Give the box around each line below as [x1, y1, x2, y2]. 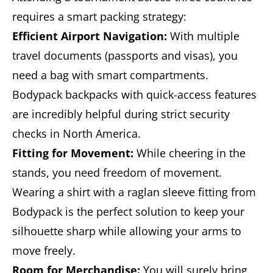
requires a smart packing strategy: [12, 9, 186, 24]
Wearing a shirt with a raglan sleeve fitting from [12, 184, 256, 199]
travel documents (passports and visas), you [12, 48, 238, 63]
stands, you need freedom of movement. [12, 165, 222, 180]
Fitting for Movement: [12, 145, 133, 160]
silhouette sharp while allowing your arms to [12, 223, 241, 238]
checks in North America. [12, 126, 141, 141]
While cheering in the [133, 145, 246, 160]
